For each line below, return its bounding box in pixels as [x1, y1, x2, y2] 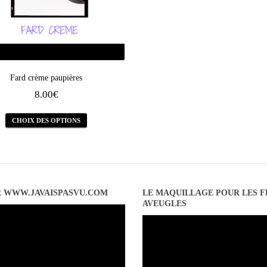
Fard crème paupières [10, 73, 83, 83]
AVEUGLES [142, 199, 187, 209]
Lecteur [142, 216, 167, 225]
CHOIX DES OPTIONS [12, 116, 81, 124]
